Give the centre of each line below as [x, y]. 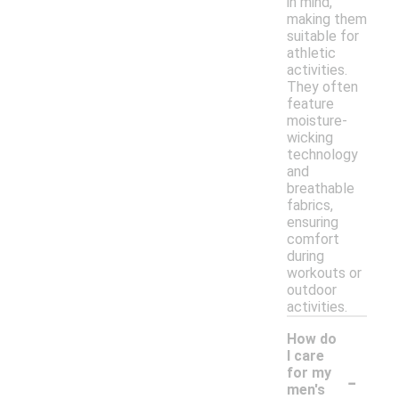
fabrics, [310, 206]
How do [312, 339]
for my [309, 373]
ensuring [313, 223]
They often [322, 87]
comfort [313, 240]
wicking [310, 138]
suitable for [323, 37]
